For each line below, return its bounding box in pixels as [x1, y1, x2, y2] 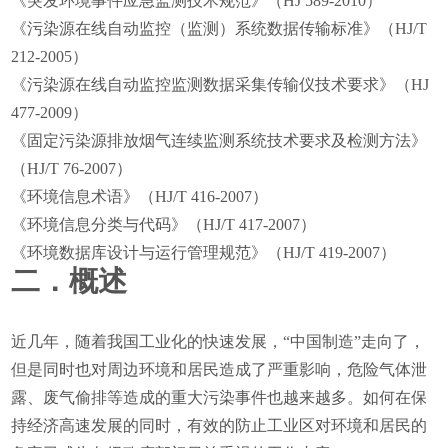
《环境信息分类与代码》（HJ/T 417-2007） [11, 216, 317, 233]
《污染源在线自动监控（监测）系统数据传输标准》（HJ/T [11, 20, 428, 37]
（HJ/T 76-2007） [11, 160, 133, 177]
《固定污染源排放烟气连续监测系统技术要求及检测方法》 [11, 132, 428, 149]
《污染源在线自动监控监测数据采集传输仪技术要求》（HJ [11, 76, 430, 93]
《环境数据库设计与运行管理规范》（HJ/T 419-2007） [11, 244, 397, 261]
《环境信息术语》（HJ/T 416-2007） [11, 188, 269, 205]
